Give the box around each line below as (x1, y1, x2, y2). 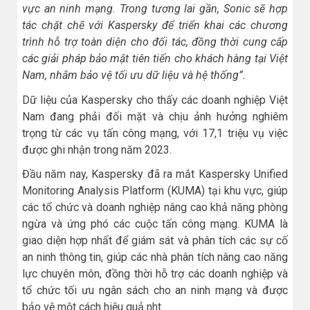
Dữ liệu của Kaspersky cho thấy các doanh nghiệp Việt (22, 93, 288, 107)
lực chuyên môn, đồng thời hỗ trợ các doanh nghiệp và (22, 266, 288, 280)
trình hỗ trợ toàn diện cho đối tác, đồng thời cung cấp (22, 35, 288, 49)
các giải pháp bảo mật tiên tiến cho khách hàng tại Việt (22, 52, 288, 66)
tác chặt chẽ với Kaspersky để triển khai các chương (22, 19, 288, 33)
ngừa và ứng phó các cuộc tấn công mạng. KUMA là (22, 217, 288, 230)
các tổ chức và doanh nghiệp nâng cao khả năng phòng (22, 200, 288, 214)
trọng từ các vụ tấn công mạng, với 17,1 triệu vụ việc (22, 126, 288, 140)
